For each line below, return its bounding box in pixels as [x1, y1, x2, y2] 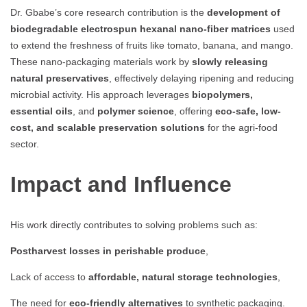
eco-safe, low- [215, 106, 281, 117]
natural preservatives [10, 73, 109, 84]
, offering [174, 106, 215, 117]
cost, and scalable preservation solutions [10, 122, 205, 134]
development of [207, 7, 280, 19]
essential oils [10, 106, 73, 117]
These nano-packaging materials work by [10, 56, 192, 68]
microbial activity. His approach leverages [10, 89, 192, 101]
